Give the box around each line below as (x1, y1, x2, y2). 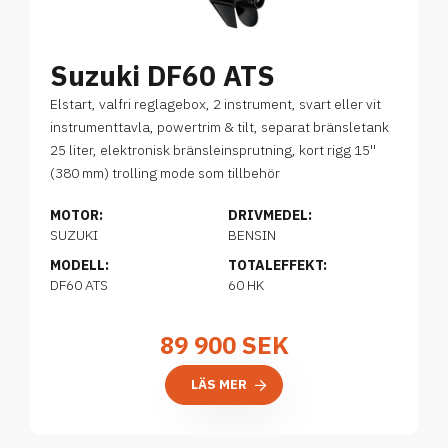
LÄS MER (191, 375, 247, 393)
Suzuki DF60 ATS (50, 56, 275, 94)
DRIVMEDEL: (228, 205, 312, 224)
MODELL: (50, 255, 109, 274)
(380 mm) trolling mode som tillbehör (50, 163, 280, 182)
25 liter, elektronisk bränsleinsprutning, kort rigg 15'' (50, 140, 376, 159)
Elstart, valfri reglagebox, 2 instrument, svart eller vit (50, 94, 381, 113)
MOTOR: (50, 205, 103, 224)
